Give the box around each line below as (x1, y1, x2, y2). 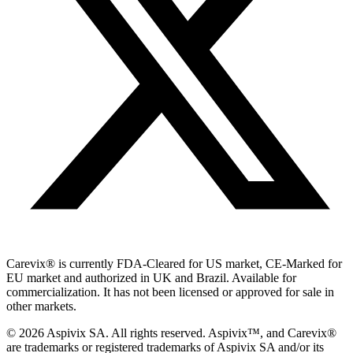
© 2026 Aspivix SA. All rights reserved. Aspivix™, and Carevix (6, 325, 327, 340)
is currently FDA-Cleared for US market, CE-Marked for (55, 256, 342, 270)
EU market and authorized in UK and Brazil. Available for (6, 270, 296, 284)
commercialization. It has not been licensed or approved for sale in (6, 284, 334, 299)
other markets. (6, 299, 76, 313)
